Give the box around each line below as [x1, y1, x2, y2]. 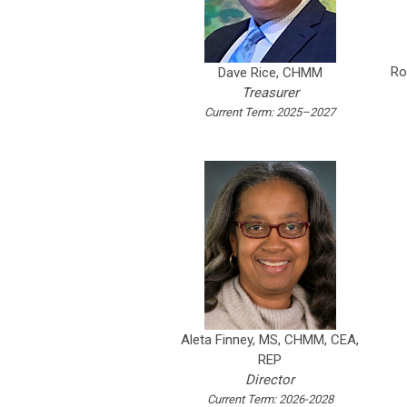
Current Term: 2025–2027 [204, 105, 335, 119]
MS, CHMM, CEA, [259, 331, 359, 348]
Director [245, 371, 294, 388]
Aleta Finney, [181, 331, 259, 348]
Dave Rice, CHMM [217, 65, 323, 81]
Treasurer [241, 84, 299, 101]
